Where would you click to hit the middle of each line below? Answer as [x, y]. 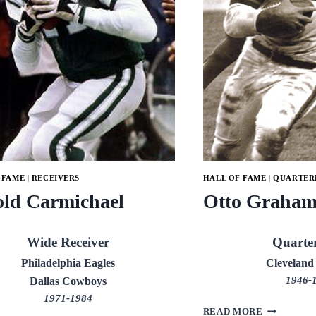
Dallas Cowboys [68, 281]
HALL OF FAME [235, 177]
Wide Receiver [68, 243]
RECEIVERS [55, 177]
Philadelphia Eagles [68, 263]
